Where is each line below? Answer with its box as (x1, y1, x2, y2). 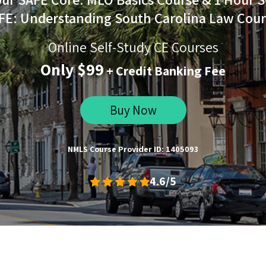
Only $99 (40, 58, 104, 80)
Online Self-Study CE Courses (47, 37, 218, 56)
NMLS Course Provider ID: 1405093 (68, 144, 198, 154)
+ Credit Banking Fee (104, 62, 226, 79)
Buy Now (109, 102, 157, 118)
